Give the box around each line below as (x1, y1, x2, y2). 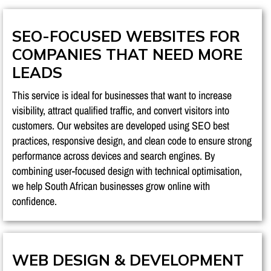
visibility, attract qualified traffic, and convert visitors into (12, 102, 229, 118)
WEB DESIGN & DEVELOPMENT (12, 250, 244, 269)
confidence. (12, 193, 57, 209)
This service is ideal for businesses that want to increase (12, 87, 232, 103)
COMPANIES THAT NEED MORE (12, 44, 243, 64)
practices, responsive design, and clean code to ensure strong (12, 132, 252, 148)
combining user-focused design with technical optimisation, (12, 163, 242, 178)
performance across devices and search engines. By (12, 148, 215, 163)
